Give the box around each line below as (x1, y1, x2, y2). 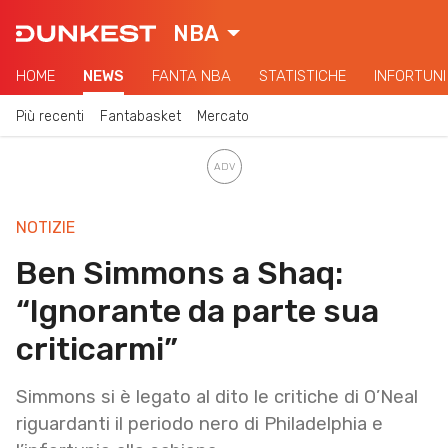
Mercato (197, 107, 249, 125)
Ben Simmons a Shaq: (16, 253, 343, 292)
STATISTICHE (259, 67, 346, 85)
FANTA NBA (152, 67, 231, 85)
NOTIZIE (16, 217, 75, 237)
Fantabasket (100, 107, 181, 125)
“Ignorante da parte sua (16, 291, 379, 330)
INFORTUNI (374, 67, 446, 85)
